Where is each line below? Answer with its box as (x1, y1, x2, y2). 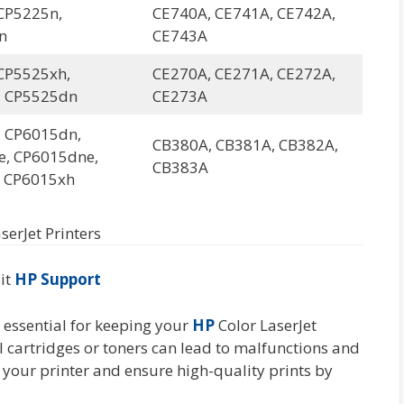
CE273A (151, 86, 207, 106)
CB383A (151, 157, 208, 178)
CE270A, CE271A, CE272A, (151, 63, 335, 84)
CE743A (151, 25, 207, 46)
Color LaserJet (215, 314, 317, 335)
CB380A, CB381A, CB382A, (151, 134, 338, 155)
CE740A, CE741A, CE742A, (151, 3, 335, 23)
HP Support (14, 269, 101, 289)
